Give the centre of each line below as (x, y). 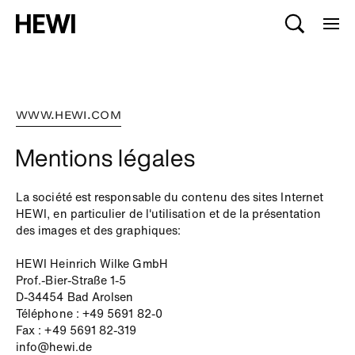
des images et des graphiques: (99, 231)
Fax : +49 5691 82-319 (76, 330)
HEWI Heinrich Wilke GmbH (92, 264)
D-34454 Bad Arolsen (75, 297)
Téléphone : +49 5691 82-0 (89, 314)
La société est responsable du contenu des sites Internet (170, 197)
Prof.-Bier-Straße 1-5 (71, 281)
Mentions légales (105, 157)
